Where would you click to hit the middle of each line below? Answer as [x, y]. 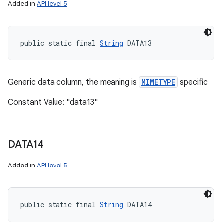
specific [193, 82]
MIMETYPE [158, 82]
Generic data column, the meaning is [73, 82]
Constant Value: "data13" [53, 102]
